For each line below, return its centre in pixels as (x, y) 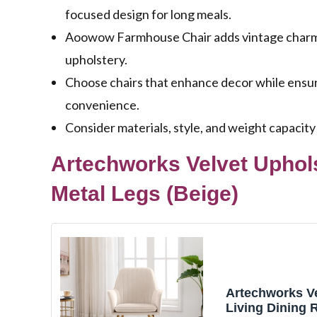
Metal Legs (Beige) (145, 194)
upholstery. (96, 60)
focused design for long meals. (148, 15)
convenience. (102, 105)
